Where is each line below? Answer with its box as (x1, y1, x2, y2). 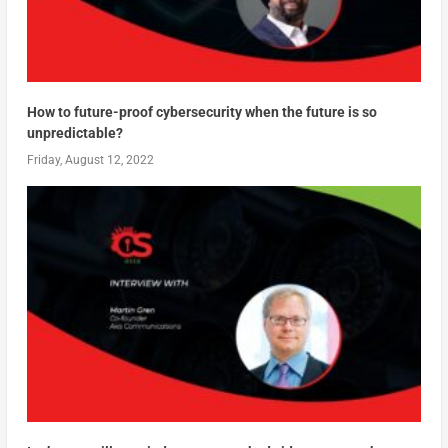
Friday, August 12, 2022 (26, 152, 154, 167)
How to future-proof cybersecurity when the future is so (26, 103, 377, 120)
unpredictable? (26, 124, 123, 141)
